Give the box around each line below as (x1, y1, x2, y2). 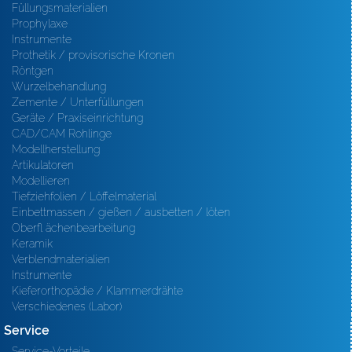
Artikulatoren (12, 159, 74, 171)
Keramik (12, 237, 53, 250)
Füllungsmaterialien (12, 2, 108, 14)
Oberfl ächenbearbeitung (12, 222, 135, 234)
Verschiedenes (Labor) (12, 300, 122, 313)
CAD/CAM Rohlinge (12, 127, 112, 140)
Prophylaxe (12, 17, 68, 30)
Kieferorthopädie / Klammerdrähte (12, 284, 183, 297)
